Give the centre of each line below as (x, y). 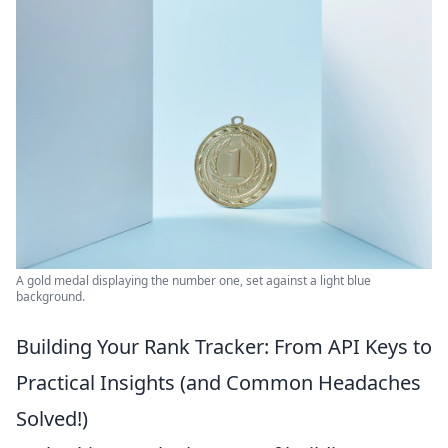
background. (50, 297)
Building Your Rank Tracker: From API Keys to (224, 347)
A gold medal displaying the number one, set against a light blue (193, 281)
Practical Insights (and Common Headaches (218, 383)
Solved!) (52, 419)
